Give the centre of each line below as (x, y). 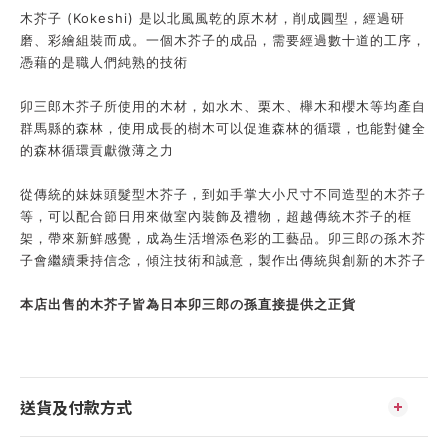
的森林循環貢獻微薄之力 (97, 150)
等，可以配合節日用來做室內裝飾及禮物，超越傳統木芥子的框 (216, 216)
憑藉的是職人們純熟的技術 (104, 62)
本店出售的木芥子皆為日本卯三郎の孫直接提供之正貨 (188, 304)
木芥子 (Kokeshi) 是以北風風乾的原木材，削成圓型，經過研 (212, 18)
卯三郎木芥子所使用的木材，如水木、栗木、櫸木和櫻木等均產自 (223, 106)
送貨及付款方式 (76, 407)
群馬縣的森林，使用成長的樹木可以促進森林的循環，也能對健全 (223, 128)
